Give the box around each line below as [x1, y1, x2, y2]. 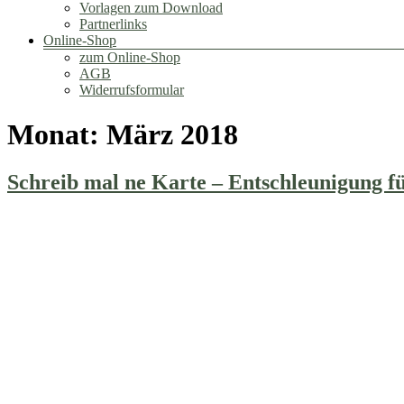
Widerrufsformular [79, 82, 184, 98]
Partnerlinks [79, 16, 147, 32]
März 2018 [106, 117, 238, 151]
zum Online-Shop [79, 50, 180, 66]
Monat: [7, 117, 106, 151]
